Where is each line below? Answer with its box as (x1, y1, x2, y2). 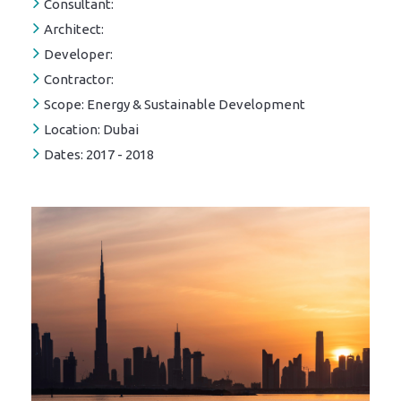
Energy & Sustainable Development (84, 97, 305, 112)
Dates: (44, 147, 83, 162)
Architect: (44, 21, 104, 37)
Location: (44, 122, 100, 137)
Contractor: (44, 72, 114, 87)
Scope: (44, 97, 84, 112)
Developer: (44, 47, 113, 62)
